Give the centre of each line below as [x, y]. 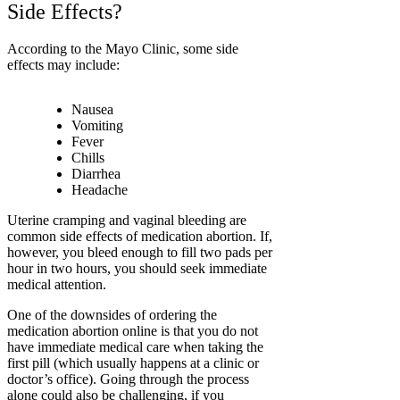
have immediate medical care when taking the [135, 347]
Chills [88, 158]
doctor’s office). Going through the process [128, 379]
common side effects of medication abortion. [133, 237]
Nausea [92, 110]
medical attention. [57, 285]
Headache [100, 190]
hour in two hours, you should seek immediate [137, 269]
